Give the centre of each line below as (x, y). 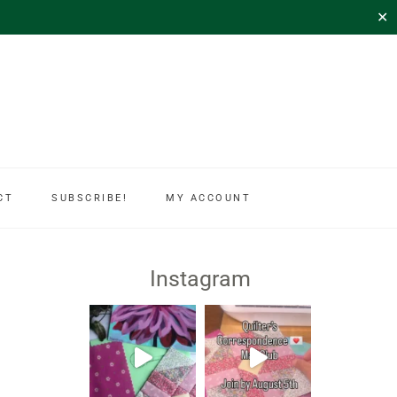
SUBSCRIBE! (90, 198)
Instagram (200, 279)
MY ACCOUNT (208, 198)
